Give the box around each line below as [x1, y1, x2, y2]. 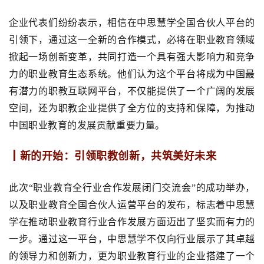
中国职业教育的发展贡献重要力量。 [9, 120, 165, 131]
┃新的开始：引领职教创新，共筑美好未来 [9, 150, 217, 163]
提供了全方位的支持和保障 [97, 103, 216, 114]
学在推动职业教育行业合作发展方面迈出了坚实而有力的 [9, 217, 255, 227]
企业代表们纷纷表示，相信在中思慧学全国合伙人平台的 [9, 18, 255, 28]
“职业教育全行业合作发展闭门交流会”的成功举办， [28, 183, 255, 193]
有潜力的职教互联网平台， [9, 86, 127, 97]
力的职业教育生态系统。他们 [9, 69, 137, 80]
